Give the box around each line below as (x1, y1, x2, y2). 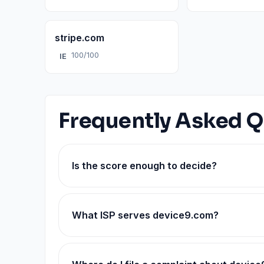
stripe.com (55, 32, 104, 44)
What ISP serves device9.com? (72, 209, 219, 221)
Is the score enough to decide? (72, 160, 217, 171)
